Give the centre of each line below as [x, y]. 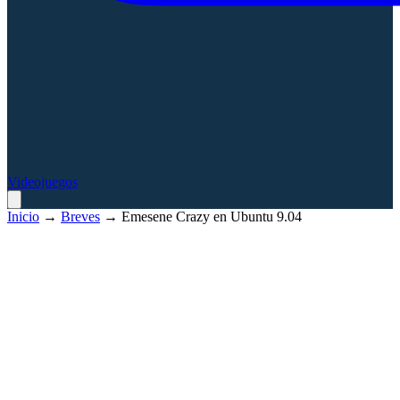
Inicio [23, 216]
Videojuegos [42, 181]
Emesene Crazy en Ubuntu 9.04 [212, 216]
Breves [80, 216]
